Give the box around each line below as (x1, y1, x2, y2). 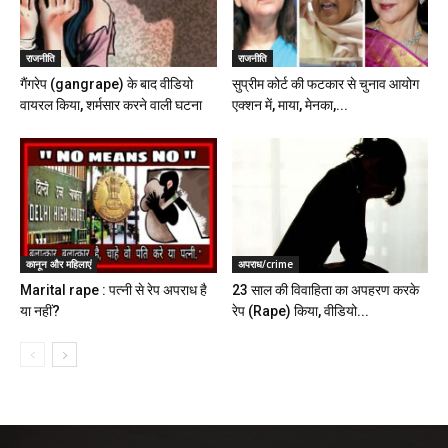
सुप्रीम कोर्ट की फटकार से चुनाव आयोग (231, 75, 419, 92)
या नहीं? (20, 302, 60, 319)
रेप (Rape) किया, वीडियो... (231, 302, 369, 319)
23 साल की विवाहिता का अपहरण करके (231, 281, 419, 298)
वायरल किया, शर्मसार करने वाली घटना (20, 96, 202, 113)
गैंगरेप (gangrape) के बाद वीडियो (20, 75, 193, 92)
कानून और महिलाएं (26, 256, 91, 271)
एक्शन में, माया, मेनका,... (231, 96, 348, 113)
